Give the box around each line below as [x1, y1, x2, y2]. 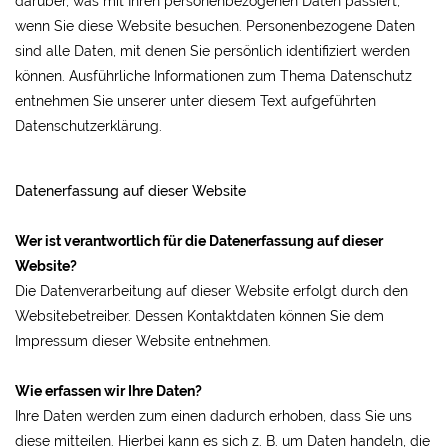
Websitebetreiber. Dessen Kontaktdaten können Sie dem [15, 308, 384, 324]
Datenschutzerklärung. [15, 118, 162, 134]
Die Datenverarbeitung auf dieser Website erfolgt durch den [15, 283, 408, 299]
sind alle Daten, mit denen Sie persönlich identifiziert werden [15, 43, 410, 59]
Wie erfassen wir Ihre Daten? [15, 383, 202, 399]
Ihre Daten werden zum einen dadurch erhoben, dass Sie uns [15, 408, 412, 424]
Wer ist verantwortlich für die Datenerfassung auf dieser [15, 233, 383, 249]
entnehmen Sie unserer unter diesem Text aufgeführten [15, 93, 376, 109]
